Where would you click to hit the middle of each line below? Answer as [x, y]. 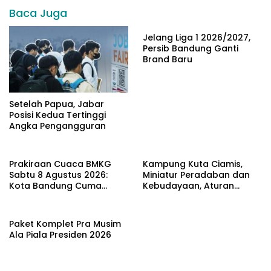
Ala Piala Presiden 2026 [60, 235]
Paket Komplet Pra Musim [65, 224]
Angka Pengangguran [59, 126]
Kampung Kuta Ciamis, [193, 164]
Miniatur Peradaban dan [196, 175]
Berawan [30, 197]
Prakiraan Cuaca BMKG [60, 164]
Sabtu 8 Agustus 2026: [58, 175]
